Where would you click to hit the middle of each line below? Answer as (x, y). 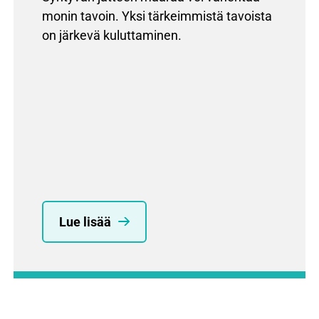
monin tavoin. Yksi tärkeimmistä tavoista (157, 16)
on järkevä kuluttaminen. (112, 35)
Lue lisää (85, 221)
